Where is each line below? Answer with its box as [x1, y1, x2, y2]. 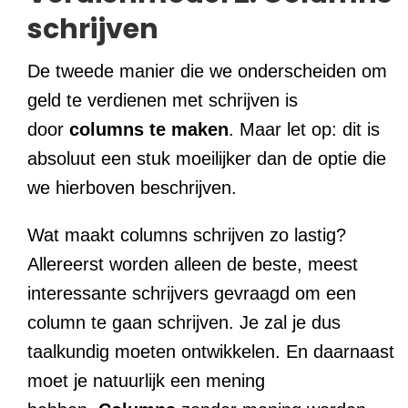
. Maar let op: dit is [229, 119, 380, 140]
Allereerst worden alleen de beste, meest [27, 254, 358, 275]
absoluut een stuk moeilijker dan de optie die [27, 148, 386, 169]
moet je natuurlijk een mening [27, 371, 265, 392]
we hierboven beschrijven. [27, 178, 237, 199]
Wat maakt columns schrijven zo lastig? [27, 225, 346, 246]
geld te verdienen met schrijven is [27, 90, 298, 111]
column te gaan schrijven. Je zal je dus [27, 312, 341, 333]
